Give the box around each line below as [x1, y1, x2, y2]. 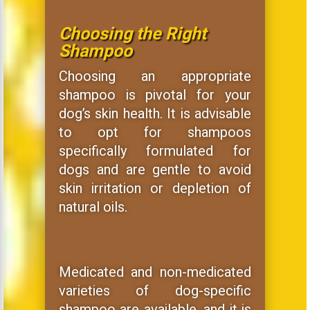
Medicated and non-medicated [58, 262, 252, 282]
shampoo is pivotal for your [58, 84, 252, 105]
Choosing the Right [58, 21, 206, 47]
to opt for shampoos [58, 122, 252, 143]
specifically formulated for [58, 140, 252, 161]
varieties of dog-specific [58, 280, 252, 301]
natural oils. [58, 197, 127, 217]
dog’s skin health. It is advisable [58, 103, 252, 124]
